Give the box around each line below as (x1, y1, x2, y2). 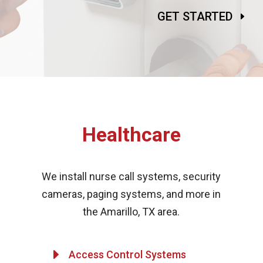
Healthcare (82, 123, 181, 146)
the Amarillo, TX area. (83, 205, 180, 218)
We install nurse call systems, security (42, 170, 221, 183)
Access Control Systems (68, 248, 186, 261)
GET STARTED (157, 9, 232, 23)
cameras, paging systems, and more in (42, 187, 221, 200)
